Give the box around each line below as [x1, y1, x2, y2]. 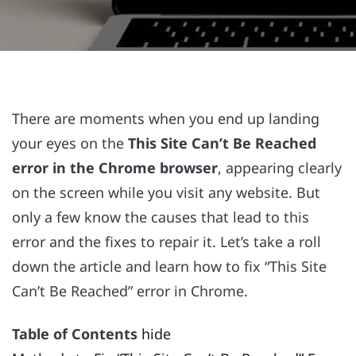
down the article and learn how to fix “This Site [12, 257, 327, 276]
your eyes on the [12, 133, 128, 153]
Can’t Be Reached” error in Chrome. [12, 281, 248, 300]
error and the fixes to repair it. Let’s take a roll [12, 232, 321, 251]
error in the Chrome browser [12, 158, 218, 177]
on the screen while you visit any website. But [12, 183, 320, 202]
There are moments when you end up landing [12, 109, 319, 128]
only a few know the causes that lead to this [12, 207, 309, 226]
